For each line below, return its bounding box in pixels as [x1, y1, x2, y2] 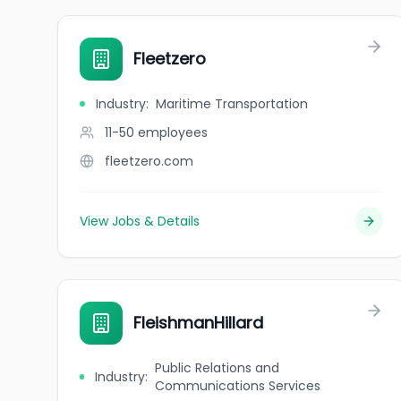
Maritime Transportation [156, 95, 308, 113]
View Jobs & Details [80, 212, 200, 230]
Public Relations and [154, 359, 279, 377]
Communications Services [154, 377, 320, 395]
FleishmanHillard [133, 311, 263, 334]
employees [138, 124, 208, 141]
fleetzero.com [105, 152, 193, 170]
